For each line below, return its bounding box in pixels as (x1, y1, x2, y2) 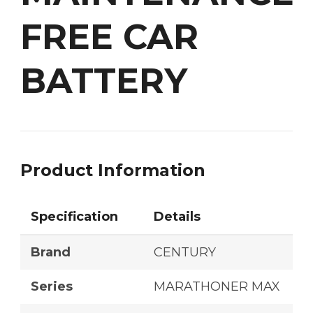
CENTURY (154, 245, 216, 261)
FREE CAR (20, 16, 198, 58)
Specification (31, 209, 118, 225)
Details (154, 209, 201, 225)
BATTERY (20, 60, 187, 102)
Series (31, 279, 73, 295)
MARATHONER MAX (154, 279, 280, 295)
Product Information (20, 160, 205, 181)
